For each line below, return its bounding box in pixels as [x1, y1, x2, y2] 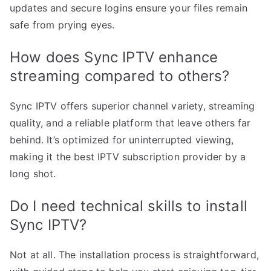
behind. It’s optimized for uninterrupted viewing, [10, 133, 233, 146]
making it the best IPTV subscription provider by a [10, 150, 246, 163]
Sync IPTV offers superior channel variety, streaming [10, 99, 255, 112]
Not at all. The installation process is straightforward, [10, 248, 259, 261]
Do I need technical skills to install [10, 197, 247, 215]
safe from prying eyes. [10, 18, 115, 31]
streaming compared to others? [10, 67, 230, 85]
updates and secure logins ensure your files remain [10, 1, 248, 14]
